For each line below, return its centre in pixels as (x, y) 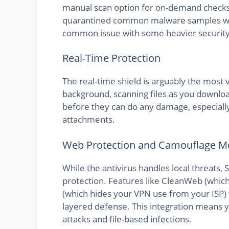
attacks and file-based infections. (127, 219)
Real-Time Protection (111, 58)
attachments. (89, 120)
